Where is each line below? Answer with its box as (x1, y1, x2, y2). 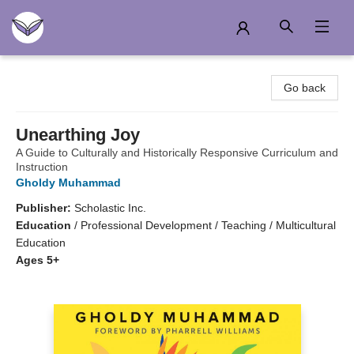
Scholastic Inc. (74, 201, 146, 214)
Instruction (16, 160, 68, 173)
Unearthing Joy (16, 125, 140, 145)
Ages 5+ (16, 254, 59, 266)
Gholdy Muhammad (16, 176, 121, 189)
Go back (284, 81, 326, 94)
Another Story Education (12, 64, 134, 77)
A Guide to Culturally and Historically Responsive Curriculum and (16, 146, 338, 159)
